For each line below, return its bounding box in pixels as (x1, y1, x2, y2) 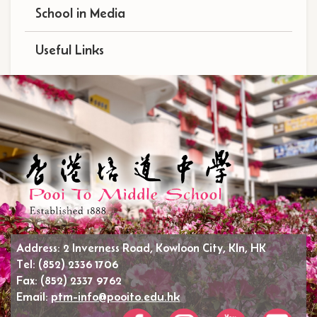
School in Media (35, 5, 125, 21)
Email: (16, 290, 52, 304)
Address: (16, 241, 64, 255)
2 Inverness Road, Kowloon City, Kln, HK (63, 241, 267, 255)
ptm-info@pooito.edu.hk (51, 290, 180, 304)
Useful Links (35, 42, 104, 57)
